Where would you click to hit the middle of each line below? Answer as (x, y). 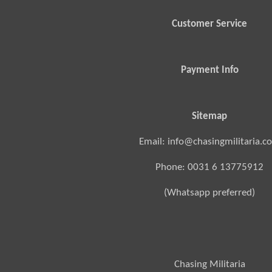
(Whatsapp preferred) (210, 192)
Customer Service (210, 24)
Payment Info (209, 70)
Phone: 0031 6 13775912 (210, 167)
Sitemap (210, 116)
